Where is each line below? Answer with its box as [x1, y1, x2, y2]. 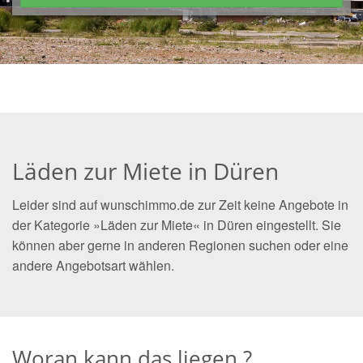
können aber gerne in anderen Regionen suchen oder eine [12, 236, 348, 254]
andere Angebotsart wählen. [12, 256, 174, 275]
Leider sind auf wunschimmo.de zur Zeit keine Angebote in [12, 195, 348, 214]
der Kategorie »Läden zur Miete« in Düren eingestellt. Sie [12, 216, 341, 234]
